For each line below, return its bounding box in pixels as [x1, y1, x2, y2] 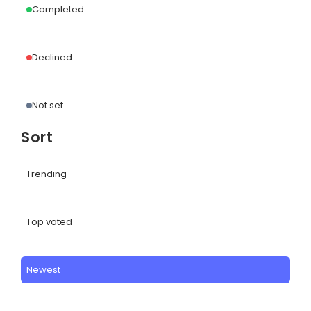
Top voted [26, 215, 72, 228]
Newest [26, 263, 60, 276]
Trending [26, 167, 67, 180]
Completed [32, 3, 84, 16]
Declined [32, 51, 72, 64]
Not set [32, 99, 63, 112]
